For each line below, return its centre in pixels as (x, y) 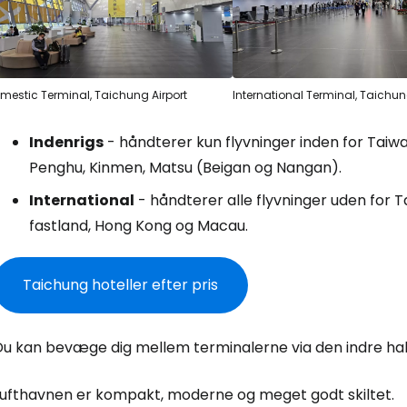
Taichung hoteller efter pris (120, 285)
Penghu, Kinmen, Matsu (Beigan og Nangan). (185, 168)
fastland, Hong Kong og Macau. (139, 226)
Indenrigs (66, 143)
